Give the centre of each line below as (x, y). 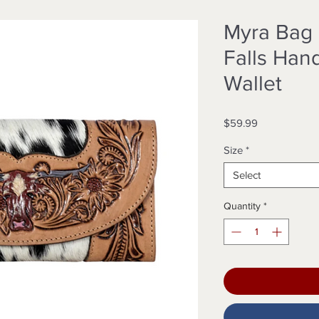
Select (247, 174)
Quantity (242, 205)
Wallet (253, 83)
